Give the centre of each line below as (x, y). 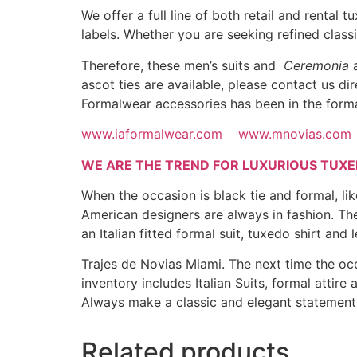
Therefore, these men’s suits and (182, 65)
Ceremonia (316, 65)
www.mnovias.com (295, 134)
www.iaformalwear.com (152, 134)
